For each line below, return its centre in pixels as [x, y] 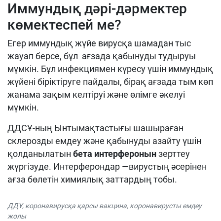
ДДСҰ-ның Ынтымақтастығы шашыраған [95, 128]
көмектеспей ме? [64, 25]
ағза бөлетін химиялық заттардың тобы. [92, 180]
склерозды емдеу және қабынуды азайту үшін [104, 141]
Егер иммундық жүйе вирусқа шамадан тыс [99, 43]
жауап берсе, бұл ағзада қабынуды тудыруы [102, 56]
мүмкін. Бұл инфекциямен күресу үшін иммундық [110, 69]
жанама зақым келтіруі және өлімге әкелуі [96, 95]
